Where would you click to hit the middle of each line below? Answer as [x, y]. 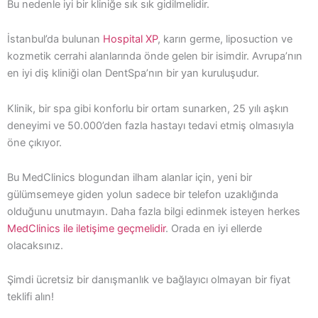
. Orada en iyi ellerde [214, 229]
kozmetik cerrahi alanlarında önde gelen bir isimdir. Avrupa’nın [155, 56]
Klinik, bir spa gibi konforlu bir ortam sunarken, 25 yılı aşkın [148, 108]
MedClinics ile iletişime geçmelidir [86, 229]
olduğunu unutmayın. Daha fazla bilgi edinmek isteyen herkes [154, 212]
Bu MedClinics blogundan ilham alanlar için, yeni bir [130, 178]
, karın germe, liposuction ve [225, 39]
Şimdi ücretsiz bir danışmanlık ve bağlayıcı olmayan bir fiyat [149, 280]
